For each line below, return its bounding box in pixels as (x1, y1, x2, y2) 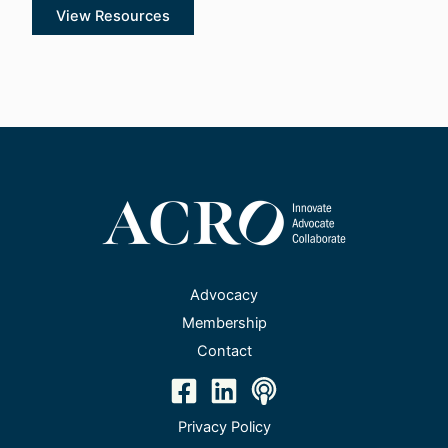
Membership (181, 314, 267, 332)
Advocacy (190, 286, 258, 304)
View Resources (55, 6, 170, 25)
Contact (196, 342, 252, 360)
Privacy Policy (177, 418, 271, 436)
